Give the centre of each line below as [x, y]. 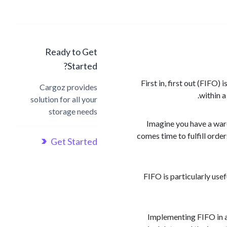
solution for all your [64, 99]
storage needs [73, 111]
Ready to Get [71, 52]
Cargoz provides [68, 87]
